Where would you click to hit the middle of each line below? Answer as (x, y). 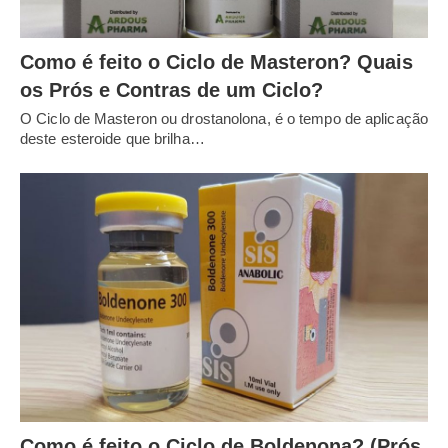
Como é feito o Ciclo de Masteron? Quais (216, 62)
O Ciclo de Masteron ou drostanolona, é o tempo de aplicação (224, 119)
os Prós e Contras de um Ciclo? (171, 90)
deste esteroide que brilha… (112, 139)
